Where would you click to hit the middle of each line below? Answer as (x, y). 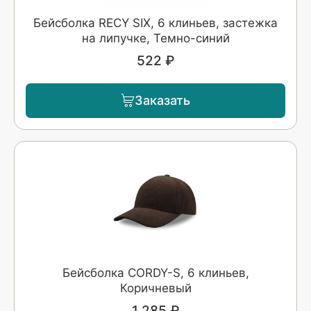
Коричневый (155, 288)
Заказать (162, 100)
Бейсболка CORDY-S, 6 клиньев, (155, 272)
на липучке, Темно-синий (155, 38)
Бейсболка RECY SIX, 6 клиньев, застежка (155, 23)
